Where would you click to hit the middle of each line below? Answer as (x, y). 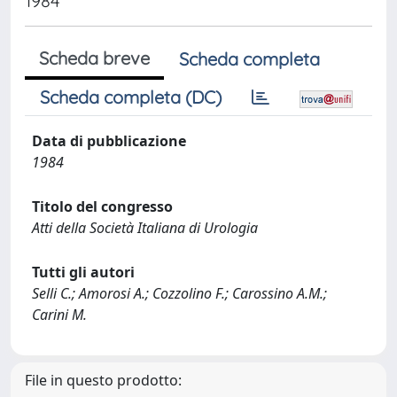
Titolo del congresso (102, 206)
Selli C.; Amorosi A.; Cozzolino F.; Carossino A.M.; (179, 293)
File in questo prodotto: (103, 380)
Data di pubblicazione (109, 141)
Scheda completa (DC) (131, 97)
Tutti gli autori (83, 272)
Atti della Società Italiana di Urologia (145, 228)
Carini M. (59, 315)
